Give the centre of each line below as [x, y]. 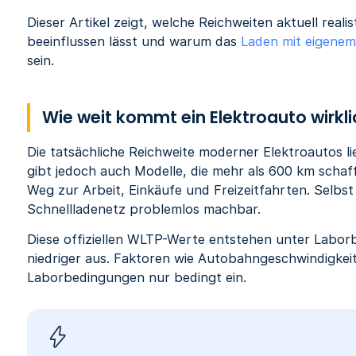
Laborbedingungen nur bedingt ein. [137, 278]
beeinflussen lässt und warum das [134, 42]
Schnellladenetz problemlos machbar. [144, 209]
